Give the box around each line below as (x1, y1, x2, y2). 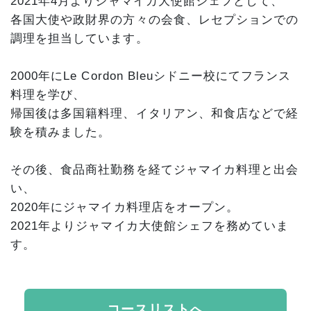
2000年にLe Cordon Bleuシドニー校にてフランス (10, 68, 292, 83)
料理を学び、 (10, 87, 86, 101)
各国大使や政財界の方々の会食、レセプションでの (10, 12, 299, 26)
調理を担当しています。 (10, 31, 149, 45)
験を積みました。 (10, 124, 111, 139)
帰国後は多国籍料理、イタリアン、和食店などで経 (10, 106, 299, 120)
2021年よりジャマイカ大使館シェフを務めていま (10, 218, 289, 233)
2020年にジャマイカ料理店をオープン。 (10, 199, 239, 214)
